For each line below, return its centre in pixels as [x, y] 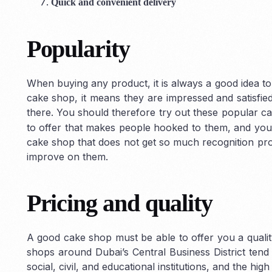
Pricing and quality [120, 203]
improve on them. [67, 156]
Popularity [78, 49]
